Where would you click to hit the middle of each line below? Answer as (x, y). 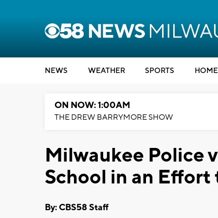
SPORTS (160, 71)
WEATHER (106, 71)
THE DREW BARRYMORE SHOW (114, 117)
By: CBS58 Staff (77, 207)
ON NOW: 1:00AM (92, 105)
